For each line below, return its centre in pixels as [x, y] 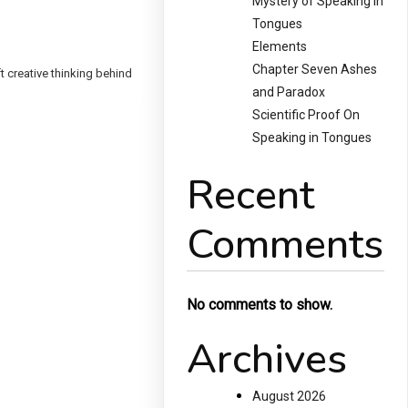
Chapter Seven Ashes [315, 70]
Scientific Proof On [306, 115]
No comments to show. [260, 305]
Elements [280, 47]
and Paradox [289, 92]
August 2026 [290, 397]
